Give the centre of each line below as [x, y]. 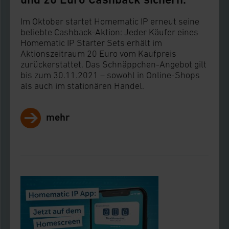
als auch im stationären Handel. [82, 86]
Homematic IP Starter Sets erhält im [91, 43]
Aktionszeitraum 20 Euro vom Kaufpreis [98, 54]
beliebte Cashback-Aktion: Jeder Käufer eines [109, 32]
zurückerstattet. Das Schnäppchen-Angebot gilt [113, 64]
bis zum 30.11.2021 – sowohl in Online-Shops [110, 75]
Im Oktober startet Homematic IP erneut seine [110, 21]
